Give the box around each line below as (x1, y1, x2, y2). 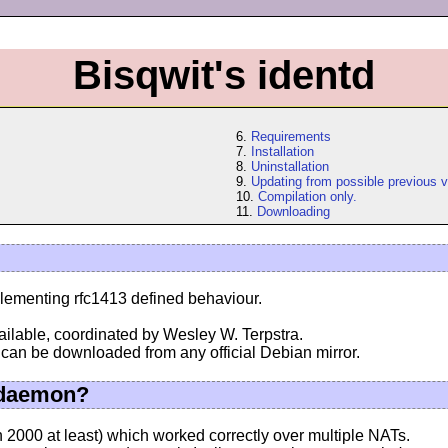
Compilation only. (258, 189, 358, 204)
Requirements (251, 129, 332, 144)
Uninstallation (251, 159, 330, 174)
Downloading (257, 204, 331, 219)
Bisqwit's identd (72, 53, 375, 97)
